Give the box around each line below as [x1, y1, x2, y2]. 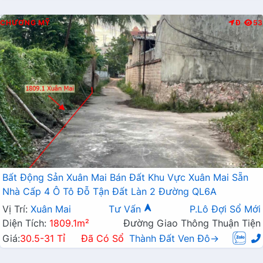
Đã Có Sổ [80, 232, 124, 244]
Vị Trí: [2, 203, 31, 215]
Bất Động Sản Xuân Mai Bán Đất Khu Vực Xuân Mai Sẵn [2, 171, 248, 183]
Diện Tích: [2, 217, 49, 229]
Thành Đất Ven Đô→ [129, 232, 219, 244]
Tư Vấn [109, 203, 144, 215]
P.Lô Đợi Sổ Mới [190, 203, 261, 215]
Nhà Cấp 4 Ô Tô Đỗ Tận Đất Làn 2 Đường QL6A [2, 185, 217, 197]
